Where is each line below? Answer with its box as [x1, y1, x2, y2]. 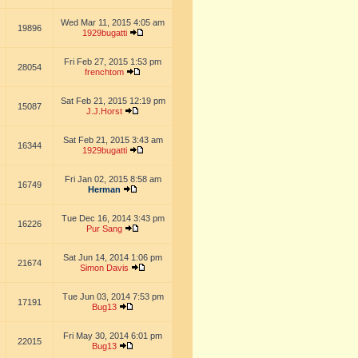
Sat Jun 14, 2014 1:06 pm [63, 253, 162, 262]
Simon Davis [80, 263, 129, 272]
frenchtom [85, 67, 124, 77]
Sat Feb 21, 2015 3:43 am [62, 135, 163, 145]
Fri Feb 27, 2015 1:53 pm [64, 57, 161, 66]
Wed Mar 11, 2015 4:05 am [61, 18, 165, 27]
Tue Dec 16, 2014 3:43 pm [61, 213, 165, 223]
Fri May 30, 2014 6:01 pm [63, 331, 162, 340]
